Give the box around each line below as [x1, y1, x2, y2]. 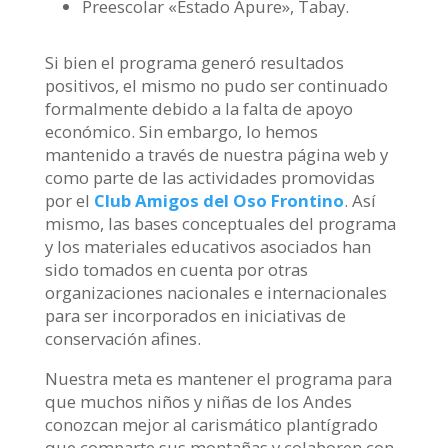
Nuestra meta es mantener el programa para [44, 366, 392, 390]
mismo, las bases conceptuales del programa [44, 212, 396, 236]
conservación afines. [44, 327, 201, 351]
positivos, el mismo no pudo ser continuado [44, 74, 388, 98]
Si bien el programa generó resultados [44, 51, 344, 75]
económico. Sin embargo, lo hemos [44, 120, 318, 144]
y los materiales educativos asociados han [44, 235, 371, 259]
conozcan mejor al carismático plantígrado [44, 412, 378, 436]
